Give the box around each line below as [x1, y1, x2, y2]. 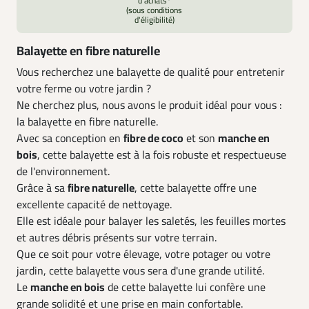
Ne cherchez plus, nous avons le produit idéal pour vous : [17, 97, 282, 114]
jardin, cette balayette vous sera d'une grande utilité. [17, 263, 264, 279]
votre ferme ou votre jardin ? [17, 81, 151, 97]
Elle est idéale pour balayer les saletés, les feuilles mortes [17, 213, 286, 230]
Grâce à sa [17, 180, 68, 197]
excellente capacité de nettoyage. [17, 197, 172, 213]
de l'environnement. [17, 163, 110, 180]
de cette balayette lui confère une [105, 279, 266, 296]
